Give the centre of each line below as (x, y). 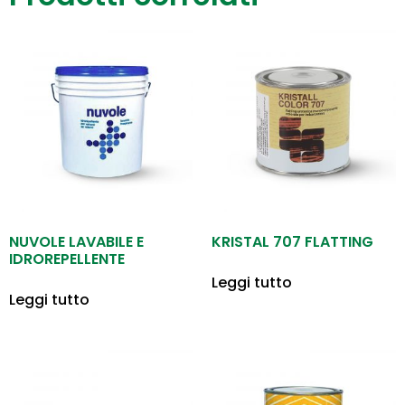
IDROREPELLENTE (67, 259)
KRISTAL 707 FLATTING (292, 241)
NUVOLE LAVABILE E (76, 241)
